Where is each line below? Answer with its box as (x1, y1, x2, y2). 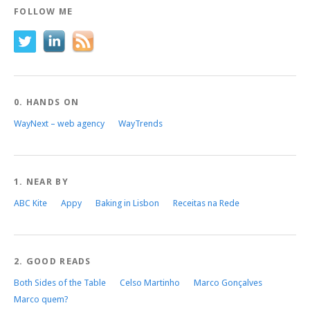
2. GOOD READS (14, 256, 91, 267)
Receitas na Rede (173, 198, 239, 209)
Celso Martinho (120, 277, 180, 289)
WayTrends (118, 118, 163, 129)
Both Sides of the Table (14, 277, 106, 289)
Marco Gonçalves (194, 277, 262, 289)
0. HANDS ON (14, 97, 80, 108)
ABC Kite (14, 198, 47, 209)
